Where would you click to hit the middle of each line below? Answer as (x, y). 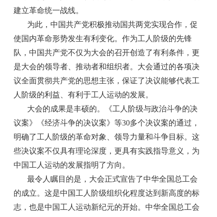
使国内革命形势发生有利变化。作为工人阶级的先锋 (103, 38)
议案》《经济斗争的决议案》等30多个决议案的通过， (107, 123)
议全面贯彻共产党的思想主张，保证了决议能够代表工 (107, 80)
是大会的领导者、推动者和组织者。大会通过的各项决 (107, 66)
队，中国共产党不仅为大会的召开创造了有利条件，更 (107, 52)
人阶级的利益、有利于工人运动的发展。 (84, 94)
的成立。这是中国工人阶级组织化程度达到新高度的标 (107, 193)
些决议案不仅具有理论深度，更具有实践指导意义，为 (107, 151)
